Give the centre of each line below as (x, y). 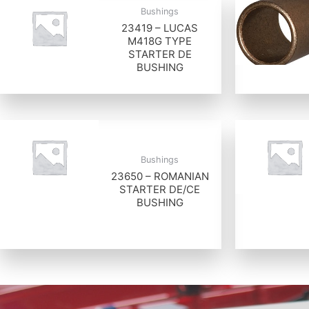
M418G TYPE (160, 41)
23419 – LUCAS (160, 28)
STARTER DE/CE (160, 190)
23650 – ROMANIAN (160, 177)
